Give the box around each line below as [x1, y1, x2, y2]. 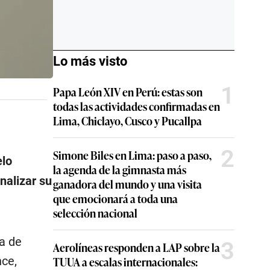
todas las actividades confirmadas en [53, 98, 220, 114]
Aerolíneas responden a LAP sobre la [53, 239, 220, 255]
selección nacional [53, 205, 137, 221]
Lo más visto [53, 54, 127, 69]
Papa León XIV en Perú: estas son [53, 84, 202, 99]
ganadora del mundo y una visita [53, 176, 202, 192]
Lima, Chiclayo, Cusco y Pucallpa [53, 113, 202, 128]
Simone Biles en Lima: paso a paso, [53, 147, 212, 163]
